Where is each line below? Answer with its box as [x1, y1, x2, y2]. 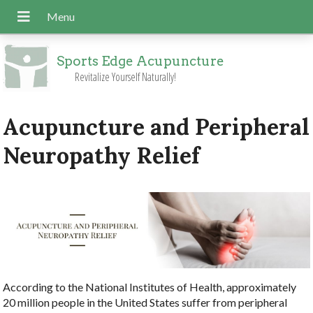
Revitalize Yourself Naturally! [75, 69, 177, 85]
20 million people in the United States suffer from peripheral [3, 295, 288, 309]
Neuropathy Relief [3, 141, 201, 170]
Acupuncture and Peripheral [3, 112, 310, 142]
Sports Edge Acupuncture [56, 53, 224, 70]
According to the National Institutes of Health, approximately [3, 279, 297, 293]
